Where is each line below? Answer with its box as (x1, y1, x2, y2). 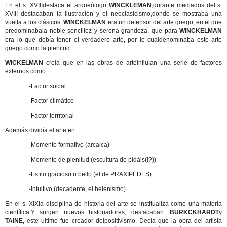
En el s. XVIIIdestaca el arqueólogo (5, 2, 109, 9)
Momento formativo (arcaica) (30, 141, 109, 148)
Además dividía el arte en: (5, 127, 77, 134)
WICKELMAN (5, 59, 43, 66)
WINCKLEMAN (108, 2, 152, 9)
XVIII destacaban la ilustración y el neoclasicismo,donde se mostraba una (5, 10, 222, 17)
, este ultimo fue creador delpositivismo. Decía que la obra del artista (23, 217, 222, 224)
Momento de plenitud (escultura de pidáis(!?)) (30, 156, 156, 163)
